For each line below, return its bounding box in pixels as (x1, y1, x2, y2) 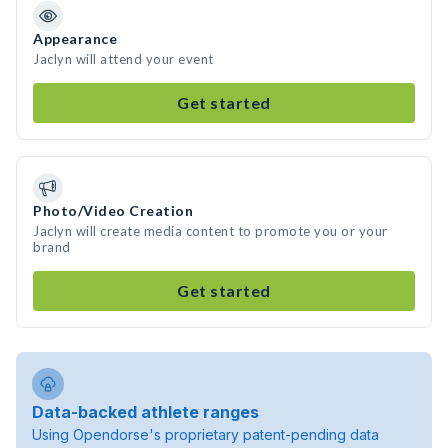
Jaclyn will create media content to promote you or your (33, 223, 388, 239)
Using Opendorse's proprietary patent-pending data (32, 426, 379, 443)
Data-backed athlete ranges (32, 402, 259, 422)
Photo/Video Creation (33, 202, 193, 219)
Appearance (33, 30, 117, 47)
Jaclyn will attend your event (33, 51, 214, 67)
